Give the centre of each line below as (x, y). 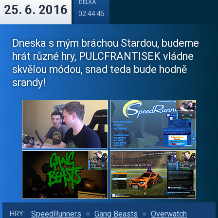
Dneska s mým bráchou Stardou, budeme (106, 43)
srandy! (29, 82)
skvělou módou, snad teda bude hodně (100, 69)
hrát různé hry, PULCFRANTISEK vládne (103, 56)
